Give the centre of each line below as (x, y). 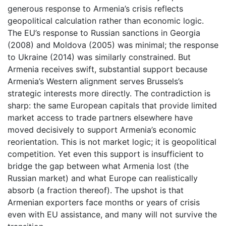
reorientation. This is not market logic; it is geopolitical (112, 142)
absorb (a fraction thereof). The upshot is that (96, 190)
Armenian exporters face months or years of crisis (104, 203)
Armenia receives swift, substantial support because (107, 69)
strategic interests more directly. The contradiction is (109, 94)
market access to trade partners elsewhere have (100, 118)
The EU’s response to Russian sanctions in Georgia (104, 33)
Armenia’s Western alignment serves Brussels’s (95, 81)
